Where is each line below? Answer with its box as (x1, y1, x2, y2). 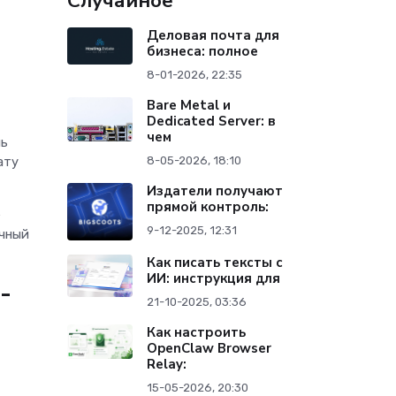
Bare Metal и (147, 96, 232, 115)
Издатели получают (147, 182, 284, 201)
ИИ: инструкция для (147, 270, 281, 288)
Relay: (147, 355, 187, 374)
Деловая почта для (147, 27, 280, 45)
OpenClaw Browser (147, 339, 272, 358)
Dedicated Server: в (147, 112, 277, 131)
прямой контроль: (147, 198, 270, 217)
